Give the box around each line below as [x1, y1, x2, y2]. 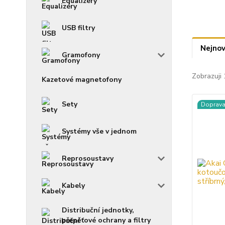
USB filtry [62, 23, 95, 33]
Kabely [62, 181, 85, 190]
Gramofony [62, 50, 100, 60]
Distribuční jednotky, [62, 205, 134, 215]
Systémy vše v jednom [62, 127, 137, 136]
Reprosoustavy [62, 154, 114, 163]
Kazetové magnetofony [42, 75, 122, 84]
